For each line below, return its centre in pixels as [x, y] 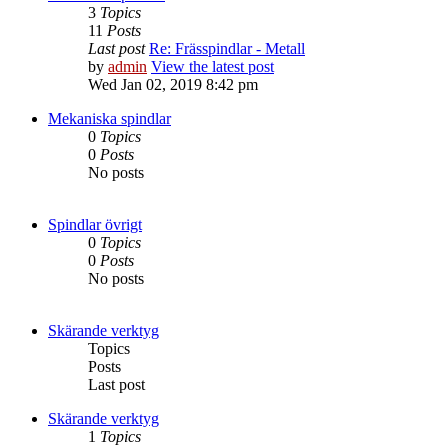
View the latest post [212, 67]
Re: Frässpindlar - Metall [227, 49]
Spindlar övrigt [95, 225]
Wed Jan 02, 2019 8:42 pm [173, 85]
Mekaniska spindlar [109, 119]
